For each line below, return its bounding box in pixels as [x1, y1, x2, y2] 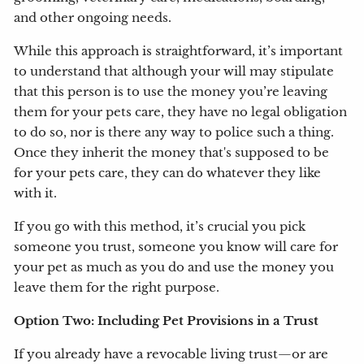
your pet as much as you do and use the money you [14, 260, 335, 275]
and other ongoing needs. [14, 11, 175, 26]
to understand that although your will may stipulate [14, 64, 335, 80]
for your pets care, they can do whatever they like [14, 166, 322, 181]
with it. [14, 186, 61, 201]
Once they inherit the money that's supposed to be [14, 145, 330, 161]
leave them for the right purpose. [14, 280, 223, 296]
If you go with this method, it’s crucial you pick [14, 219, 306, 235]
